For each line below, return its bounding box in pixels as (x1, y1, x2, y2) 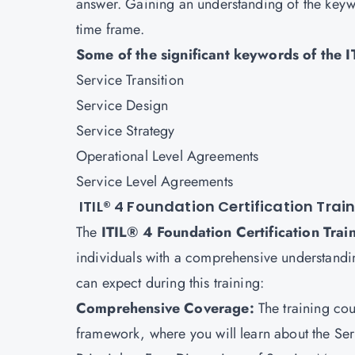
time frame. (76, 19, 144, 40)
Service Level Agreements (76, 171, 233, 192)
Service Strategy (76, 120, 175, 141)
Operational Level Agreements (76, 146, 259, 166)
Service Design (76, 95, 169, 116)
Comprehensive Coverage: (76, 298, 258, 319)
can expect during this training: (76, 273, 265, 293)
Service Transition (76, 70, 184, 90)
